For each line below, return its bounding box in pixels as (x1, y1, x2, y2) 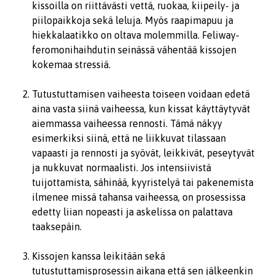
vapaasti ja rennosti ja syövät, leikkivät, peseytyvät (32, 147, 255, 158)
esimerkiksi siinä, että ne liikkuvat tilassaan (32, 133, 226, 144)
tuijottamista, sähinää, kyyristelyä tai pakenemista (32, 177, 254, 188)
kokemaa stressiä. (32, 59, 110, 70)
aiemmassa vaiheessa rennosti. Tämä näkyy (32, 118, 222, 129)
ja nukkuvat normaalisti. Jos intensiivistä (32, 162, 211, 173)
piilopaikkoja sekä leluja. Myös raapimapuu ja (32, 15, 233, 26)
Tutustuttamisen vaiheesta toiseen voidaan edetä (32, 88, 250, 99)
